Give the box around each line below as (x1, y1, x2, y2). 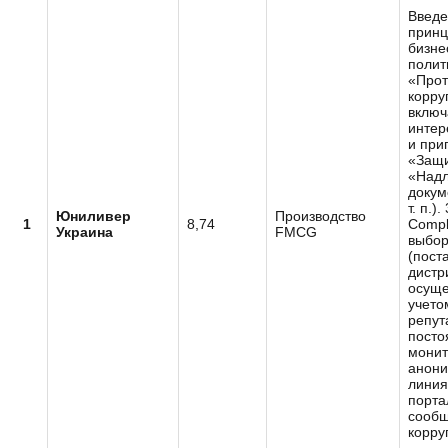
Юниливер (56, 208, 131, 224)
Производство (275, 208, 366, 224)
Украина (56, 224, 113, 240)
